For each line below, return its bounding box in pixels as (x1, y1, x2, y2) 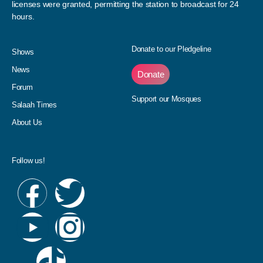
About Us (12, 118, 42, 127)
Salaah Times (12, 100, 57, 110)
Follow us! (12, 156, 45, 166)
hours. (12, 12, 35, 22)
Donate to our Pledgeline (131, 45, 211, 54)
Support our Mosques (131, 95, 201, 104)
